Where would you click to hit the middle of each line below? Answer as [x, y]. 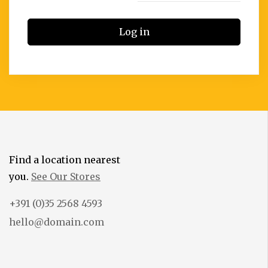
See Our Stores [66, 176]
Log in [134, 32]
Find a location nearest [65, 160]
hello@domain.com [57, 222]
